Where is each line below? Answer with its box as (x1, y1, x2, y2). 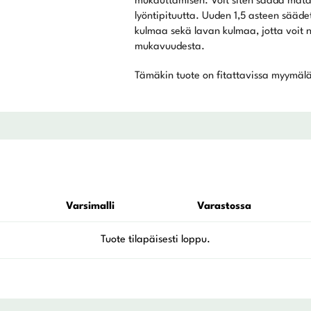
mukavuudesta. (134, 41, 205, 52)
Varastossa (196, 201, 251, 212)
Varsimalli (65, 201, 115, 212)
